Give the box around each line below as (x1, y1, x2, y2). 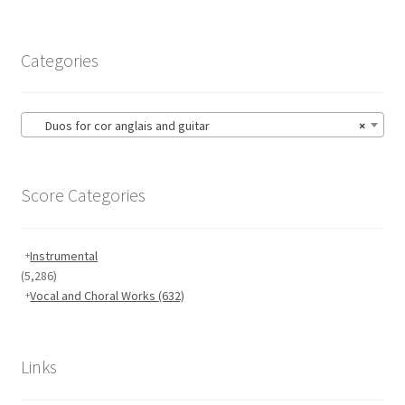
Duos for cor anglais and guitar (28, 117, 210, 134)
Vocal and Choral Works (30, 287, 159, 305)
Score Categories (20, 183, 146, 206)
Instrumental (30, 248, 99, 265)
